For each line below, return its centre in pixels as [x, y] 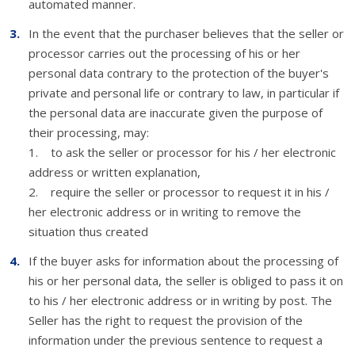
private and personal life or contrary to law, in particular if [184, 93]
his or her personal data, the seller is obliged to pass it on [186, 281]
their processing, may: [89, 132]
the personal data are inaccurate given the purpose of [176, 113]
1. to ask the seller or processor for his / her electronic [182, 152]
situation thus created [88, 231]
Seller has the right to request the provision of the [166, 320]
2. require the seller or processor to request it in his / [179, 192]
